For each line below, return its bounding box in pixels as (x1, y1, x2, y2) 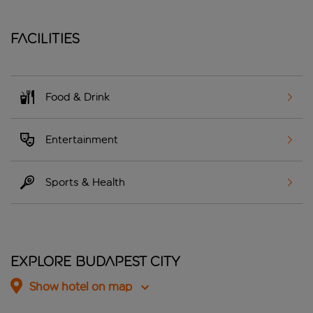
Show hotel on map (29, 279, 132, 295)
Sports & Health (45, 175, 125, 189)
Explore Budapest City (10, 254, 180, 270)
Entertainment (45, 133, 118, 147)
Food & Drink (45, 90, 110, 104)
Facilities (10, 31, 80, 47)
